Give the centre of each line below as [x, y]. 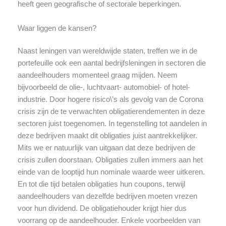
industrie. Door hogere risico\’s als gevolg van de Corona [110, 100]
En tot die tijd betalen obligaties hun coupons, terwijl [101, 184]
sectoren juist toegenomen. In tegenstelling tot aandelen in [112, 124]
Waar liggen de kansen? [57, 28]
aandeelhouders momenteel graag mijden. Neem [97, 75]
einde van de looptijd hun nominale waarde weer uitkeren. [111, 172]
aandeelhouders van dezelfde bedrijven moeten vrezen [107, 196]
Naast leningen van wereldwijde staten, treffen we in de [107, 51]
